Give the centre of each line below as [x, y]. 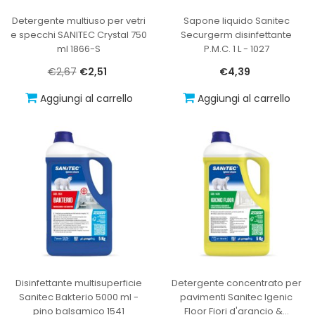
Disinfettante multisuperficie [79, 283]
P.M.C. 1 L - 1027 [236, 49]
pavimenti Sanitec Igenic [236, 297]
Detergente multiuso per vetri [79, 20]
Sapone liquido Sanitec [236, 20]
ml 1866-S [79, 49]
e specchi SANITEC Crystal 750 [79, 34]
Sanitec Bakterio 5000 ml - [79, 297]
